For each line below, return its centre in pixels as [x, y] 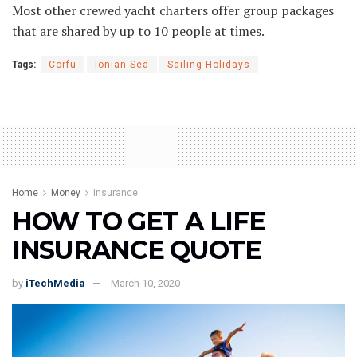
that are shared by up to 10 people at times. [138, 31]
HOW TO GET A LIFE [139, 222]
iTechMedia [55, 284]
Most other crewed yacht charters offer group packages [173, 11]
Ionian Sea [122, 65]
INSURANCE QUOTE [137, 250]
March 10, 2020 [145, 284]
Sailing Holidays [209, 65]
